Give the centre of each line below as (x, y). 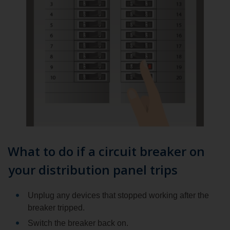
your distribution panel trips (93, 169)
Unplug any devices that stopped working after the (118, 195)
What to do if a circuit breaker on (106, 151)
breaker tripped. (56, 207)
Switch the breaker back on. (78, 223)
